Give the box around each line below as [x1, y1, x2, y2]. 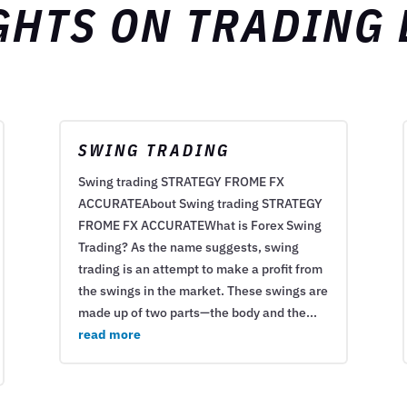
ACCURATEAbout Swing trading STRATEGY [77, 195, 323, 213]
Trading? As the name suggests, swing [77, 239, 299, 256]
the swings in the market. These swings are [77, 283, 328, 300]
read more [77, 326, 141, 343]
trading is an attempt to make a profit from [77, 261, 323, 278]
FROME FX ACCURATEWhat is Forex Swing [77, 217, 322, 234]
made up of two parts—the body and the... [77, 304, 317, 322]
